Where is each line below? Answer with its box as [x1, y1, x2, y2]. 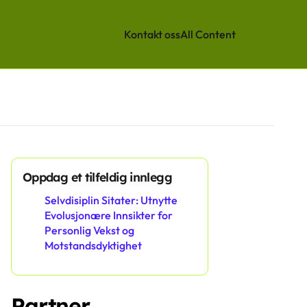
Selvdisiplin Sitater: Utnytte [45, 193, 177, 207]
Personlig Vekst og [45, 223, 134, 237]
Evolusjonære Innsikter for [45, 208, 173, 222]
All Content [180, 27, 236, 41]
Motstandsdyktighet [45, 238, 142, 252]
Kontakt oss [124, 27, 180, 41]
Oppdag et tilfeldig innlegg [23, 169, 172, 184]
